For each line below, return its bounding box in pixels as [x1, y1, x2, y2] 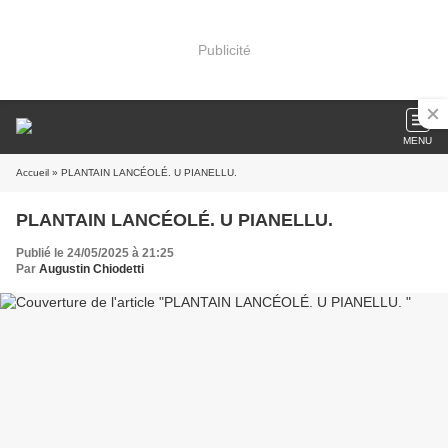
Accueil [16, 167, 49, 178]
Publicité [197, 41, 251, 58]
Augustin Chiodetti [39, 262, 144, 276]
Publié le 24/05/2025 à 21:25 [16, 246, 174, 260]
